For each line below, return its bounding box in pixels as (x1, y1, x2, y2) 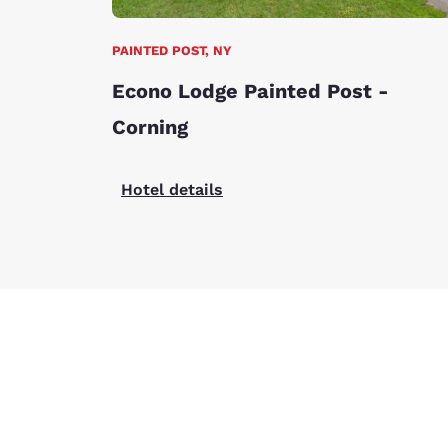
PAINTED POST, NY (112, 42, 232, 58)
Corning (112, 114, 188, 139)
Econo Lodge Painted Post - (112, 78, 389, 103)
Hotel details (121, 179, 223, 199)
